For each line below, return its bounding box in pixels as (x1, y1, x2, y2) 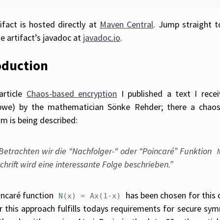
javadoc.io (83, 31, 121, 43)
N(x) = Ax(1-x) (58, 191, 121, 200)
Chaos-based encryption (26, 87, 117, 99)
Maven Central (100, 18, 154, 30)
